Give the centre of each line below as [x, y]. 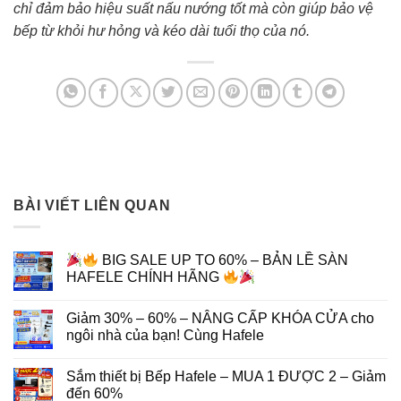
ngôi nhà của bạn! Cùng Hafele [165, 336]
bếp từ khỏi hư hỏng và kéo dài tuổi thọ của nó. [162, 30]
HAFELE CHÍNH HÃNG [145, 277]
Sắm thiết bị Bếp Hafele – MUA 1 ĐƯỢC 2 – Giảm [226, 377]
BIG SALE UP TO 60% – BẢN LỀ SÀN [224, 260]
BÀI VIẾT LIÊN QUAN [92, 205]
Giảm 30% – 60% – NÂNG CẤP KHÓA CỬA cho [220, 319]
